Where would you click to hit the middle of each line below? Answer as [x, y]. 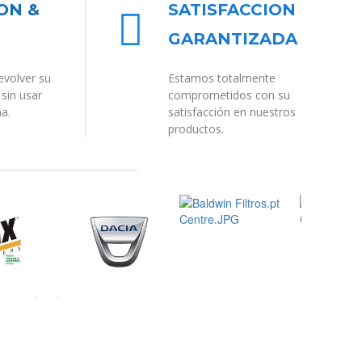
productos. [196, 128]
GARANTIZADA [233, 38]
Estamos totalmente [222, 78]
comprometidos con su [229, 95]
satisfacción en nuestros [232, 112]
